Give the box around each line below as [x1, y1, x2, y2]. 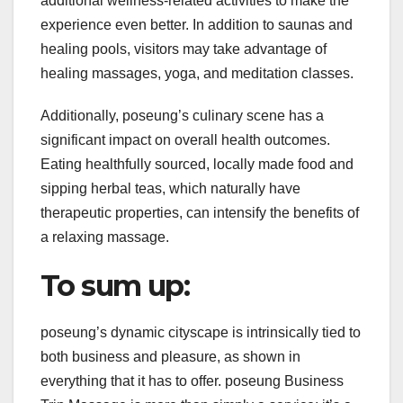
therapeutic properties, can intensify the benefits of [40, 204, 359, 220]
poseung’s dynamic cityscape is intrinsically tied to [40, 324, 361, 340]
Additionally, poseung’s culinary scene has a [40, 107, 324, 123]
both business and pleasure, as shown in [40, 348, 300, 364]
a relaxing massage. [40, 228, 169, 245]
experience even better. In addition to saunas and [40, 16, 353, 32]
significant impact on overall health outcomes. [40, 131, 330, 148]
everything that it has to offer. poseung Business [40, 372, 344, 389]
